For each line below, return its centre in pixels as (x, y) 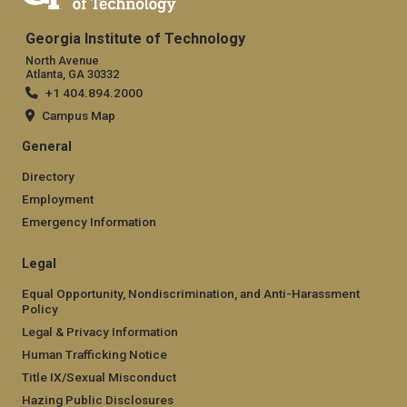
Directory (48, 177)
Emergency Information (89, 222)
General (47, 147)
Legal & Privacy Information (100, 332)
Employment (58, 199)
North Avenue (62, 61)
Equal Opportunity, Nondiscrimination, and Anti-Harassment (191, 294)
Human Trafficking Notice (94, 355)
